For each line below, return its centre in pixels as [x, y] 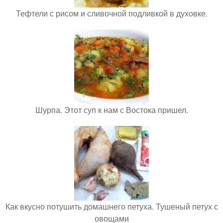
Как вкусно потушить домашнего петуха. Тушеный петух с [111, 206]
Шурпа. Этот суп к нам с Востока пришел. [111, 110]
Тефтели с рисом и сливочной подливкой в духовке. [111, 13]
